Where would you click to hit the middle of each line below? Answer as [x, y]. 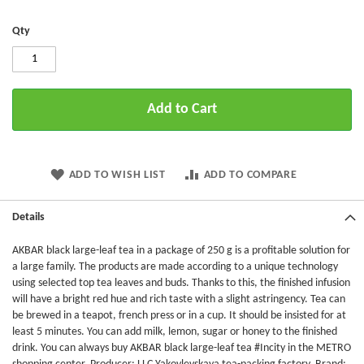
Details [28, 218]
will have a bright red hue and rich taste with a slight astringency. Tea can [179, 300]
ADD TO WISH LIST [117, 175]
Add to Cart [182, 110]
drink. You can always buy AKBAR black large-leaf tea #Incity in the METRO [182, 349]
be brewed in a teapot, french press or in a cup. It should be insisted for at [179, 316]
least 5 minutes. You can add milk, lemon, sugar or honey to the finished [175, 332]
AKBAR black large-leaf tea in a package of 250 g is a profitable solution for [181, 251]
